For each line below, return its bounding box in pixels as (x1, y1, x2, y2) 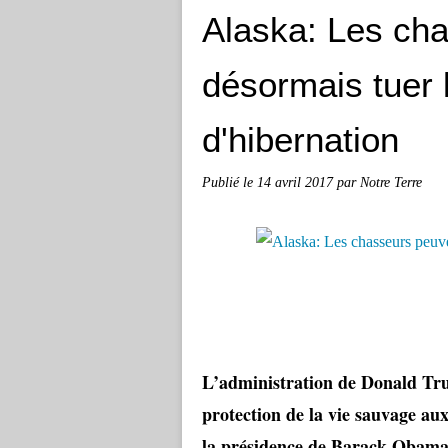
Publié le (202, 174, 257, 190)
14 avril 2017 (257, 174, 337, 190)
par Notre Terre (337, 174, 422, 190)
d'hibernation (202, 120, 399, 159)
